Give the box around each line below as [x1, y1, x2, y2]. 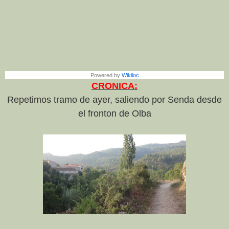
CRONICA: [91, 81, 138, 91]
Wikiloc [121, 72, 139, 79]
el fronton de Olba [78, 108, 151, 119]
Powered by [90, 72, 122, 79]
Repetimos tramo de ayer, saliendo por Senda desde [7, 95, 222, 105]
